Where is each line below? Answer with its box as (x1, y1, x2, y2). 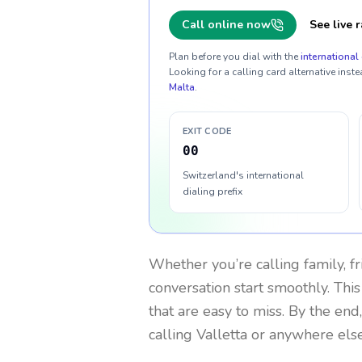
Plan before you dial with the (169, 50, 298, 63)
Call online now (182, 17, 271, 32)
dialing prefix (183, 185, 242, 198)
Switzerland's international (183, 169, 304, 182)
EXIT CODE (183, 125, 232, 137)
